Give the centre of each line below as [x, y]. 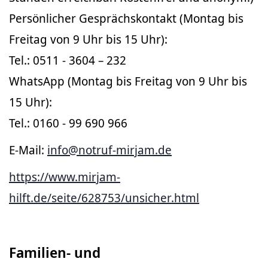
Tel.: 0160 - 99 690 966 [68, 123]
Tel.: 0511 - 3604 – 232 [68, 60]
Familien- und [55, 252]
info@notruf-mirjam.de [109, 150]
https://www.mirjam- [65, 176]
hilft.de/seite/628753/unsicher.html [104, 197]
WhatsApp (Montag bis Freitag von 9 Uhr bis [128, 81]
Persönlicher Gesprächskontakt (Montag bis [126, 18]
